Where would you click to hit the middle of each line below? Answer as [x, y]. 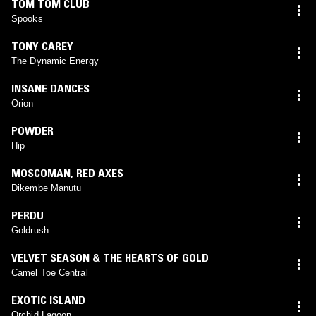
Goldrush [30, 230]
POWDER [32, 130]
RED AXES [100, 172]
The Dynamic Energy [55, 61]
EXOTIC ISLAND [48, 299]
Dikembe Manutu [47, 188]
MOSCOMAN [41, 172]
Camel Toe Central [50, 272]
